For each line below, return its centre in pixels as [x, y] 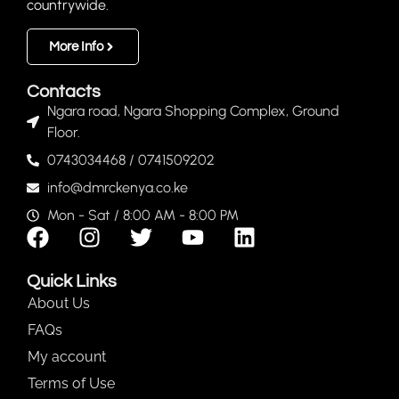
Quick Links [72, 282]
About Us [59, 304]
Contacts [64, 92]
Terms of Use [71, 384]
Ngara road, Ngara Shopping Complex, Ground [193, 111]
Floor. [63, 133]
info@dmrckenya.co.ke [117, 188]
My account [67, 357]
